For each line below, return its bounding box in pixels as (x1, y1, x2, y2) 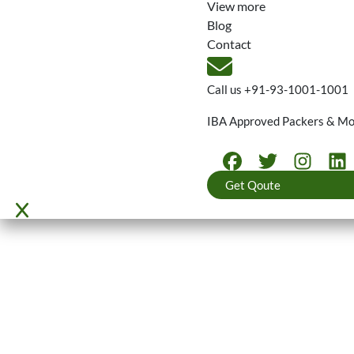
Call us (207, 82, 244, 96)
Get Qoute (225, 177, 281, 192)
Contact (207, 36, 251, 51)
